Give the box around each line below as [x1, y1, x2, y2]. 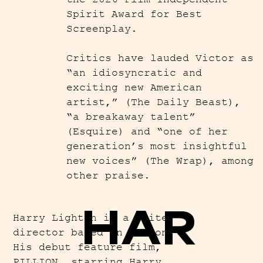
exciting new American [66, 81, 203, 93]
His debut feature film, [13, 241, 162, 254]
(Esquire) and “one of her [66, 125, 228, 137]
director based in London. [13, 227, 175, 239]
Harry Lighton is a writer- [13, 212, 181, 224]
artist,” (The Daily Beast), [66, 96, 241, 108]
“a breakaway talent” [66, 110, 196, 123]
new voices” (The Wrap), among [66, 154, 254, 167]
